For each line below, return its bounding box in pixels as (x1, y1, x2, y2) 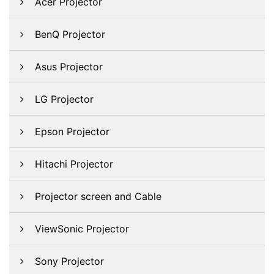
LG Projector (35, 93, 94, 105)
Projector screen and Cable (35, 190, 161, 202)
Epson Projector (35, 125, 109, 138)
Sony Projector (35, 255, 104, 267)
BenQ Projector (35, 28, 105, 40)
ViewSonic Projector (35, 223, 129, 235)
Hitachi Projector (35, 158, 113, 170)
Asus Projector (35, 61, 103, 73)
